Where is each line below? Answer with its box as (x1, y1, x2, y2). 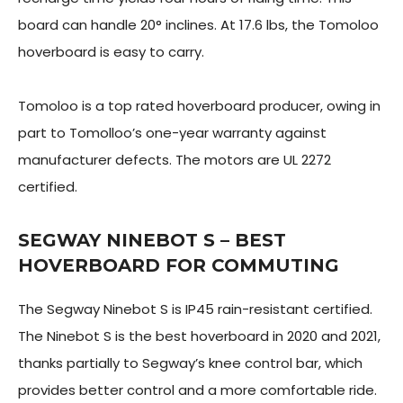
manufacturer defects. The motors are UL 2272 (18, 150, 331, 169)
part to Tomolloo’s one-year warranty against (18, 123, 327, 142)
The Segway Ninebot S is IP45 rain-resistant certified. (18, 300, 372, 318)
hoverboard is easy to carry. (18, 42, 208, 61)
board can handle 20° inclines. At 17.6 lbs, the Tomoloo (18, 15, 379, 34)
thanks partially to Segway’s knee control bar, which (18, 354, 363, 372)
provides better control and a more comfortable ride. (18, 381, 381, 399)
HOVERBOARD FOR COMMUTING (18, 255, 339, 276)
